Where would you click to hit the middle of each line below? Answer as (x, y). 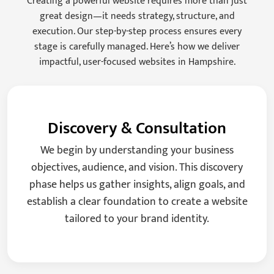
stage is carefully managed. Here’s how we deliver (137, 47)
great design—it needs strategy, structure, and (137, 17)
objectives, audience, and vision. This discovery (137, 168)
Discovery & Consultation (137, 128)
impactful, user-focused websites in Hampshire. (137, 62)
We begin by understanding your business (137, 151)
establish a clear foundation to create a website (137, 202)
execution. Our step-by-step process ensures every (137, 32)
